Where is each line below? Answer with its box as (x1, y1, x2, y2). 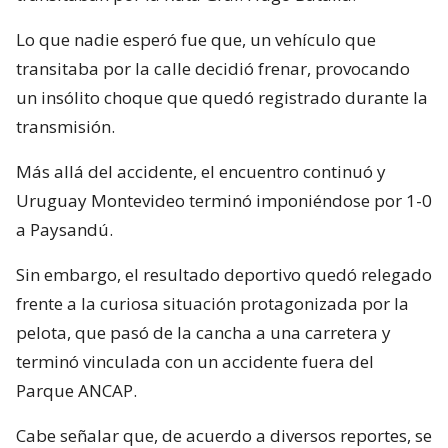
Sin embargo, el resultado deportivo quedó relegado (16, 263, 432, 287)
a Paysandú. (16, 218, 113, 242)
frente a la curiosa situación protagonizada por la (16, 292, 409, 316)
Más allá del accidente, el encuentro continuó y (16, 160, 386, 184)
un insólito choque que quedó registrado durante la (16, 86, 428, 110)
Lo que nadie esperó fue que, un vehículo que (16, 28, 376, 52)
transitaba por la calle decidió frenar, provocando (16, 57, 410, 81)
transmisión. (16, 115, 115, 139)
